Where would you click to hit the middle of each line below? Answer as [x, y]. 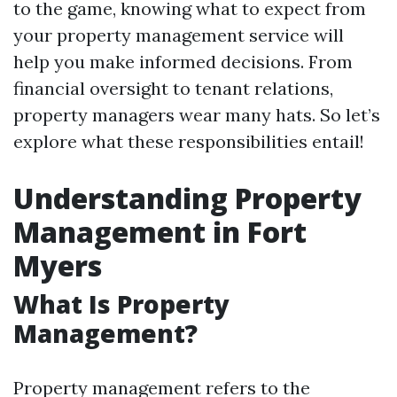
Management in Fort [160, 232]
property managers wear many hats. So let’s [197, 115]
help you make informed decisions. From [183, 62]
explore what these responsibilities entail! [189, 141]
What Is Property [121, 304]
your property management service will [179, 35]
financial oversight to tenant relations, [173, 88]
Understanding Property [187, 198]
